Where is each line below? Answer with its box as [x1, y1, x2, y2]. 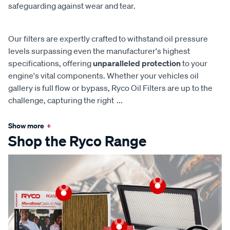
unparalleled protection [93, 57, 181, 68]
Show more [8, 120, 44, 130]
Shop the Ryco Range [8, 131, 146, 150]
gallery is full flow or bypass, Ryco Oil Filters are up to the [8, 82, 213, 93]
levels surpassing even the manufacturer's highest [8, 45, 190, 56]
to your [181, 57, 207, 68]
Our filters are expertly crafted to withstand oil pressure [8, 33, 208, 44]
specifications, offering [8, 57, 93, 68]
